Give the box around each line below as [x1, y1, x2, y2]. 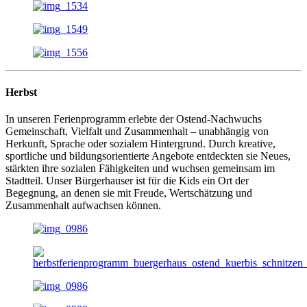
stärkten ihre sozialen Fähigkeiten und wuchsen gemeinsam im [5, 162, 275, 174]
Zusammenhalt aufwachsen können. [5, 199, 161, 211]
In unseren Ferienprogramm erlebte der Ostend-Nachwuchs [5, 112, 262, 125]
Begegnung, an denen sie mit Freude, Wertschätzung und [5, 186, 252, 199]
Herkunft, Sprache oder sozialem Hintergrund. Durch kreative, [5, 137, 275, 149]
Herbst [5, 86, 37, 98]
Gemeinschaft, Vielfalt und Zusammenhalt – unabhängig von [5, 125, 269, 137]
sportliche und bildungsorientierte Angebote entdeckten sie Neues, [5, 149, 291, 162]
